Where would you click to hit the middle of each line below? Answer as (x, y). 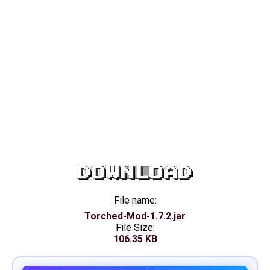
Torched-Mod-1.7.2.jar (135, 216)
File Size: (135, 228)
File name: (135, 200)
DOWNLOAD (135, 173)
